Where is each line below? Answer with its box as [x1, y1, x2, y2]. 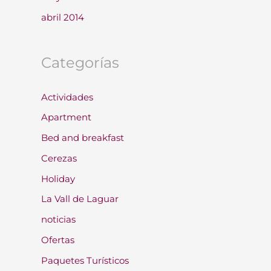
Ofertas [41, 233, 74, 246]
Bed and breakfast [41, 132, 124, 143]
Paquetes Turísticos [41, 254, 129, 266]
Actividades [41, 91, 93, 103]
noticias [41, 214, 76, 225]
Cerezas [41, 152, 77, 164]
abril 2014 [41, 11, 84, 23]
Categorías [41, 53, 119, 71]
